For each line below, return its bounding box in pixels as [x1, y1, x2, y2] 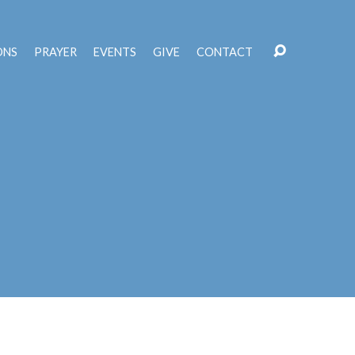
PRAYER [34, 45, 77, 59]
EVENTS [94, 45, 136, 59]
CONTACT [197, 45, 253, 59]
